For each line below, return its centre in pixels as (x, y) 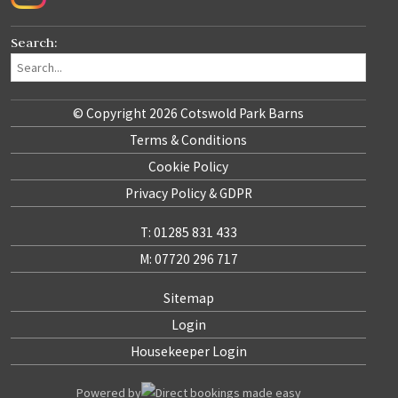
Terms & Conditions (188, 139)
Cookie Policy (188, 166)
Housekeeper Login (188, 351)
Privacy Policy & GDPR (188, 193)
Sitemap (188, 298)
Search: (34, 42)
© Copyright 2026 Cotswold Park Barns (188, 113)
